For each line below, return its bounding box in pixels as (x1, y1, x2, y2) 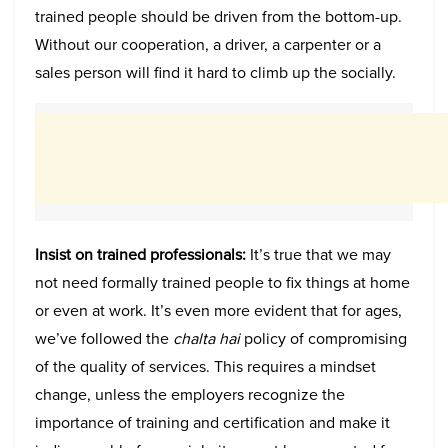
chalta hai (173, 326, 240, 350)
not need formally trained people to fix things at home (35, 270, 410, 294)
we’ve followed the (35, 326, 173, 350)
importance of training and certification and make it (35, 410, 390, 434)
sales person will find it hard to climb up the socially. (35, 60, 396, 84)
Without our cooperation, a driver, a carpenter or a (35, 32, 381, 56)
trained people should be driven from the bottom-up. (35, 4, 402, 28)
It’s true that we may (246, 242, 391, 266)
